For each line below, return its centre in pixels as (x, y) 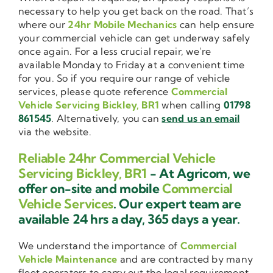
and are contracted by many (185, 259)
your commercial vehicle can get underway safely (134, 37)
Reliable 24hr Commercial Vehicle (117, 158)
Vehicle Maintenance (68, 259)
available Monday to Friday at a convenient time (132, 64)
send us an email (201, 118)
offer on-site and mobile (90, 188)
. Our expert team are (177, 203)
